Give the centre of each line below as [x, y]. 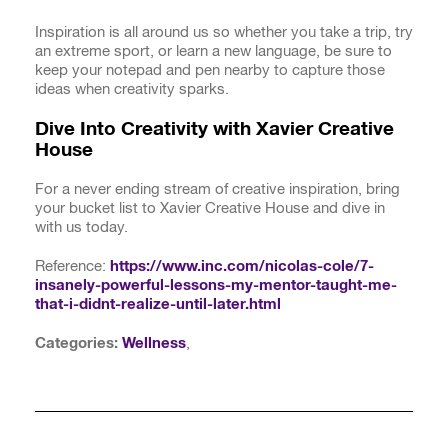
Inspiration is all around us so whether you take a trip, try [224, 32]
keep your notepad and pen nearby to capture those [210, 70]
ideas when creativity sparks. [132, 89]
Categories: [76, 343]
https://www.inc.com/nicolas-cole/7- [242, 266]
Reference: [72, 266]
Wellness [154, 343]
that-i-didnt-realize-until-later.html [158, 304]
